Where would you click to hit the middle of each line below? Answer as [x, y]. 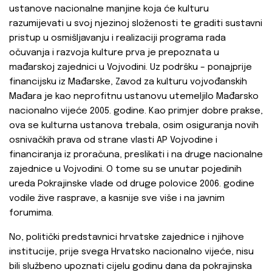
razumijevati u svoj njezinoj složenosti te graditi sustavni [136, 24]
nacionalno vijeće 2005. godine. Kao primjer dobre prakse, [136, 111]
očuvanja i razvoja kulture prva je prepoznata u [114, 53]
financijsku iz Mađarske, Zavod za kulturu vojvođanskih [128, 82]
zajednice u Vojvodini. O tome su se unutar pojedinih [125, 170]
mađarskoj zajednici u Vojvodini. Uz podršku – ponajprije [131, 68]
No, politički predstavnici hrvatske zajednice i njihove [127, 238]
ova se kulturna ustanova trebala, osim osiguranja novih [134, 126]
